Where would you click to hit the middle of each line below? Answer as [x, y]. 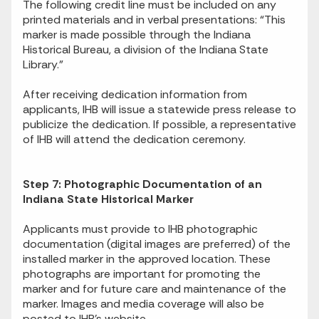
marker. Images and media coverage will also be [143, 304]
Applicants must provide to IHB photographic [140, 229]
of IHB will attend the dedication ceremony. [134, 140]
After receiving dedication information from [135, 95]
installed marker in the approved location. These [147, 259]
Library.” [43, 65]
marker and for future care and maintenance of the [155, 289]
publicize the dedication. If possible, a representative [159, 125]
